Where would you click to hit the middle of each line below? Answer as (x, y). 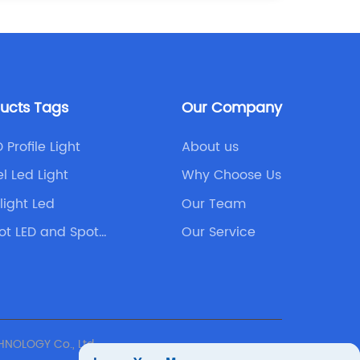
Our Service (218, 233)
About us (210, 147)
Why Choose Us (231, 176)
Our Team (213, 204)
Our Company (231, 108)
